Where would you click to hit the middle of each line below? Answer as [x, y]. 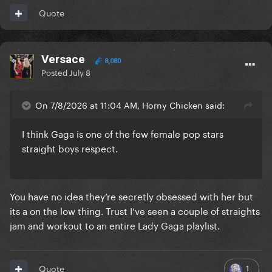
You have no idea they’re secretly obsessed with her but [131, 196]
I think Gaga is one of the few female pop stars [123, 133]
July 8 [80, 72]
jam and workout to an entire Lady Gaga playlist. [116, 225]
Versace [63, 59]
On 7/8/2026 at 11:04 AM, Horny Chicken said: [130, 105]
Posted [55, 72]
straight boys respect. [71, 148]
